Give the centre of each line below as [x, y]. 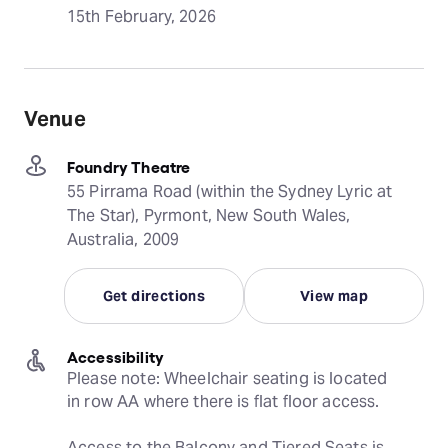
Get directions [154, 296]
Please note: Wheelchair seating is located [227, 378]
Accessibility [115, 356]
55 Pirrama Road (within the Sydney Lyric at [230, 191]
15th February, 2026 [141, 16]
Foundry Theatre [129, 165]
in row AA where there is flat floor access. [223, 401]
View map [334, 296]
